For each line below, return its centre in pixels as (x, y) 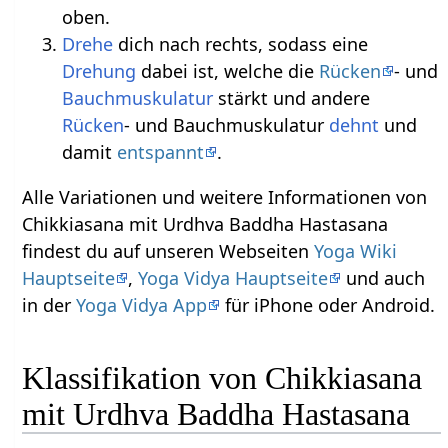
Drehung (99, 71)
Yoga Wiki (356, 251)
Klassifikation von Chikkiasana (222, 377)
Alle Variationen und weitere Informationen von (225, 197)
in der (49, 305)
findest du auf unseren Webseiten (168, 251)
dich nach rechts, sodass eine (241, 44)
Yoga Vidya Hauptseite (233, 278)
